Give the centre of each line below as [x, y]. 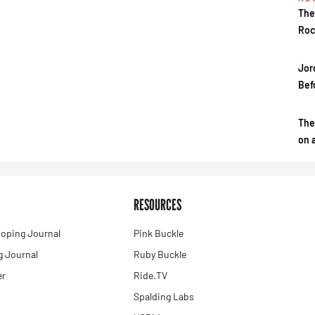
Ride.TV [150, 275]
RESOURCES [157, 205]
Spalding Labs [163, 296]
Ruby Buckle [160, 254]
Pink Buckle [158, 233]
